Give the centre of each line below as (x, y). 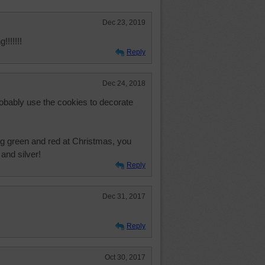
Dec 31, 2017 (124, 196)
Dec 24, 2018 (124, 83)
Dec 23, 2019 (124, 22)
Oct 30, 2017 (125, 257)
